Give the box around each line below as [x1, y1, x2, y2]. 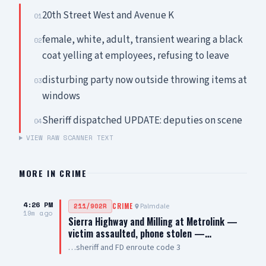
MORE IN [19, 167, 60, 179]
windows [42, 89, 80, 103]
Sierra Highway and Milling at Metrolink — [68, 214, 237, 229]
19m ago [23, 208, 52, 218]
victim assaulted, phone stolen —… [68, 226, 211, 240]
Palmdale [140, 201, 169, 211]
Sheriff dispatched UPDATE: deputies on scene [42, 113, 242, 128]
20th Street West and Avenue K [42, 8, 174, 23]
